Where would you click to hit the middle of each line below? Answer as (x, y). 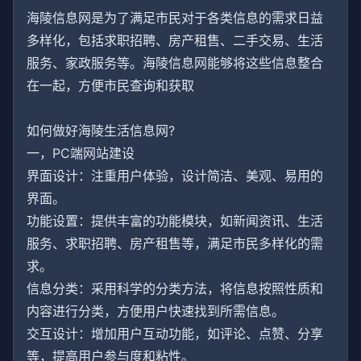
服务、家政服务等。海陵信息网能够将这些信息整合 (175, 63)
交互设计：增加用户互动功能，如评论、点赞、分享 (175, 334)
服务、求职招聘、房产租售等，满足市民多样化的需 (175, 243)
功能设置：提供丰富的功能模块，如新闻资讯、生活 (175, 221)
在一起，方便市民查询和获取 (110, 85)
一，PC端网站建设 (81, 153)
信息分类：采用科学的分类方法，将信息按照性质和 (175, 288)
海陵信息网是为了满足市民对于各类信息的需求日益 (175, 18)
